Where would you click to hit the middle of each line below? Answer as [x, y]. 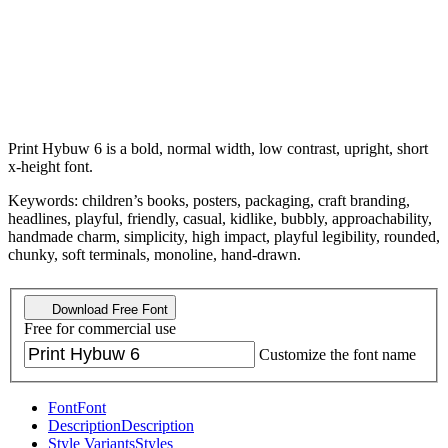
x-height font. [50, 166]
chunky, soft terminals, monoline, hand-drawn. [154, 254]
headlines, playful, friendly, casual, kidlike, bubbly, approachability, [220, 218]
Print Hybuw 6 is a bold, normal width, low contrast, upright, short [218, 148]
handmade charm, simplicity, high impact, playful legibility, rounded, [224, 236]
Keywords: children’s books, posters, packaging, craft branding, [209, 200]
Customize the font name [337, 355]
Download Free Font [108, 310]
